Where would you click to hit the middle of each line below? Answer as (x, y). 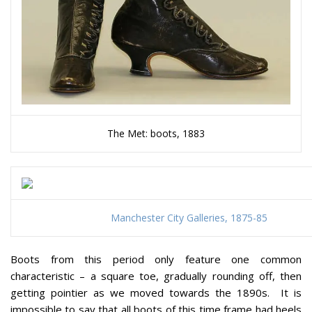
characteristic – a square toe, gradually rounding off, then (156, 276)
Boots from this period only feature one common (156, 259)
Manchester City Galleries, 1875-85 (189, 218)
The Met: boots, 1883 (156, 134)
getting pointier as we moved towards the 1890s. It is (156, 293)
